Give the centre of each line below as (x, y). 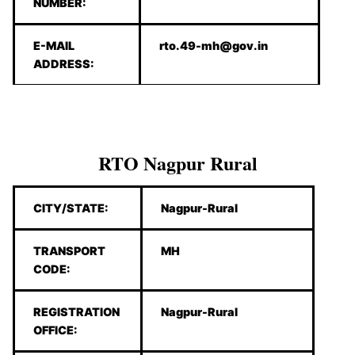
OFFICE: (56, 330)
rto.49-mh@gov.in (214, 45)
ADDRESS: (64, 63)
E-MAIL (54, 45)
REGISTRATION (77, 311)
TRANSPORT (70, 250)
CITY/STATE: (71, 208)
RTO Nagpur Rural (177, 162)
